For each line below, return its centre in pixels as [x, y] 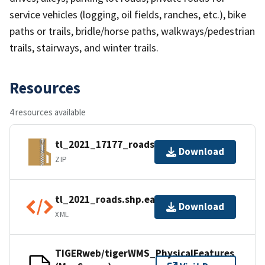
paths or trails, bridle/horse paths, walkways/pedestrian [132, 31]
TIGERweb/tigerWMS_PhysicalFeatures [145, 253]
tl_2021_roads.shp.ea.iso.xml [123, 200]
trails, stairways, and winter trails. [84, 47]
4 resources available [48, 112]
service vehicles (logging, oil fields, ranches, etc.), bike [128, 14]
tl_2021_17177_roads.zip [113, 145]
